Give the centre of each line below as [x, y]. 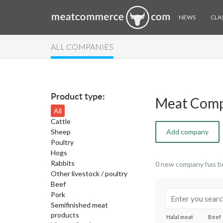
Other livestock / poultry [89, 173]
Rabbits [63, 163]
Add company [187, 132]
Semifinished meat [79, 205]
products [65, 215]
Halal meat [180, 217]
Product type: [78, 97]
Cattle [61, 121]
